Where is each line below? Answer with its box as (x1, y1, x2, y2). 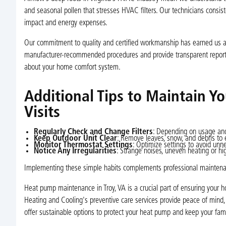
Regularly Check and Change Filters (33, 128, 153, 137)
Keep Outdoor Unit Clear (33, 135, 117, 143)
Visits (24, 104, 60, 121)
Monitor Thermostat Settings (33, 141, 133, 149)
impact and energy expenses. (24, 19, 107, 27)
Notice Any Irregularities (33, 147, 117, 156)
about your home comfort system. (24, 63, 121, 72)
